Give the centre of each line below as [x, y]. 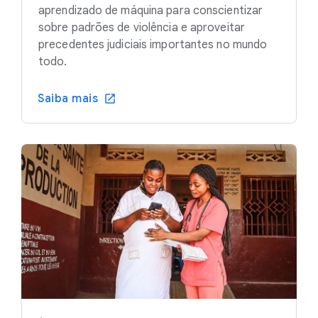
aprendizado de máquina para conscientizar [151, 10]
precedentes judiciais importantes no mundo [153, 44]
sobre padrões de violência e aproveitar [142, 27]
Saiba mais [68, 98]
